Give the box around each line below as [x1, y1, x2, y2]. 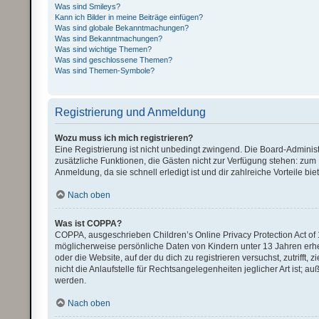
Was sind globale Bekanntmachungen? [55, 23, 189, 32]
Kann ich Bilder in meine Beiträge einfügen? [55, 13, 204, 21]
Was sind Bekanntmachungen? [55, 34, 163, 43]
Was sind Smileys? [55, 2, 121, 11]
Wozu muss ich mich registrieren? [55, 133, 194, 143]
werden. [55, 276, 87, 286]
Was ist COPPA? [55, 219, 122, 229]
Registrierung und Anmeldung [55, 106, 206, 118]
